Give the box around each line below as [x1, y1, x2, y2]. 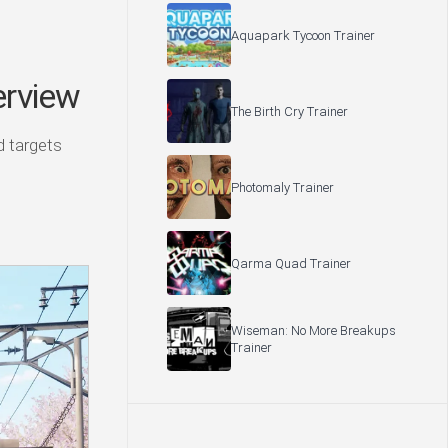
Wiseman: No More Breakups [231, 323, 396, 338]
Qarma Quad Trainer [231, 255, 351, 271]
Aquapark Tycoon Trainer [231, 27, 375, 43]
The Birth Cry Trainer [231, 103, 348, 119]
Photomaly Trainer [231, 179, 334, 195]
